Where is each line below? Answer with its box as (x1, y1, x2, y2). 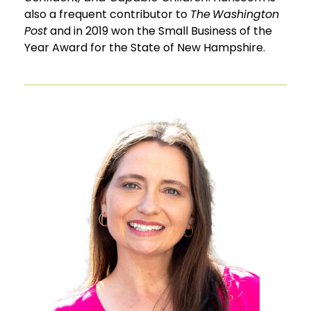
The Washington (190, 6, 279, 22)
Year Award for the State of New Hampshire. (24, 39, 269, 56)
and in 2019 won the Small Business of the (47, 22, 272, 39)
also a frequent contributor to (24, 6, 190, 22)
